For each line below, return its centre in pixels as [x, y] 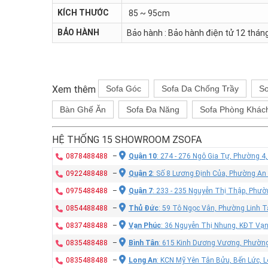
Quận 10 [142, 156]
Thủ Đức [143, 208]
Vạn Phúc [144, 225]
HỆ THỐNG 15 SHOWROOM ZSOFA [127, 139]
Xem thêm [75, 89]
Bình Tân [143, 243]
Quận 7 [140, 191]
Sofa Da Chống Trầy [200, 88]
